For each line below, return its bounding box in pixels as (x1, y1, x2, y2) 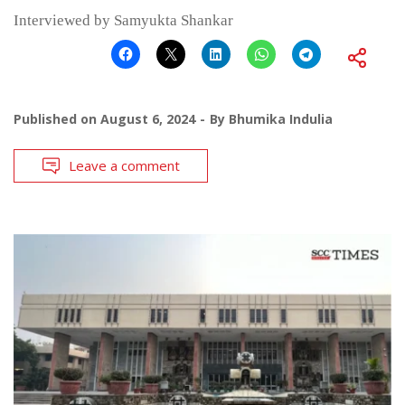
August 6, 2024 (100, 109, 195, 127)
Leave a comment (69, 155, 180, 174)
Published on (14, 109, 100, 127)
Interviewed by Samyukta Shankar (14, 11, 233, 29)
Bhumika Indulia (229, 109, 333, 127)
